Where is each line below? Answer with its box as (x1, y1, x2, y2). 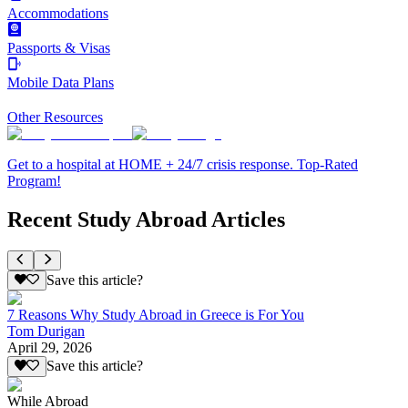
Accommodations (7, 5, 108, 21)
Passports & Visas (7, 39, 110, 56)
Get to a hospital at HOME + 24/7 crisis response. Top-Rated (7, 156, 358, 172)
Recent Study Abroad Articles (7, 207, 285, 231)
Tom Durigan (7, 323, 85, 340)
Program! (7, 172, 61, 189)
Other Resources (7, 108, 103, 125)
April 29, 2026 (7, 340, 92, 356)
